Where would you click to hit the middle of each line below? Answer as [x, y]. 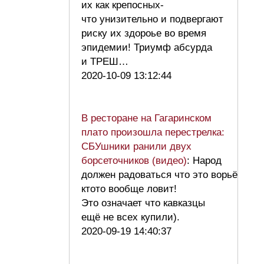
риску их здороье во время [144, 34]
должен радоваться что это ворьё [159, 175]
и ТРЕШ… [108, 62]
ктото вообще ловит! [129, 189]
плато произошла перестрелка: [153, 133]
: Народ [204, 161]
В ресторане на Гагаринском [146, 118]
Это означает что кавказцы [143, 203]
